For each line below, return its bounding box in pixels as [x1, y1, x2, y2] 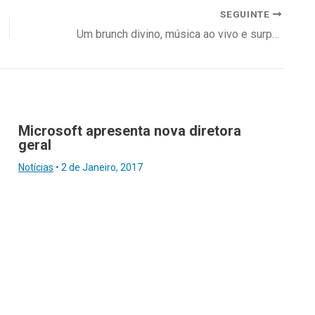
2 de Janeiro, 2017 [61, 161, 143, 173]
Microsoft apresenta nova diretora [18, 122, 241, 139]
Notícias [18, 161, 53, 173]
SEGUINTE [220, 8, 273, 20]
